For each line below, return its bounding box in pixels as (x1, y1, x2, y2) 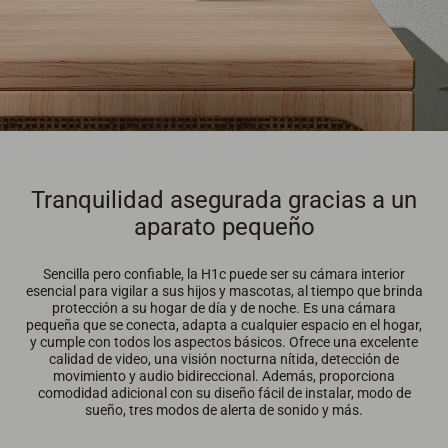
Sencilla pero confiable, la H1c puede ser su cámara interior (43, 266, 405, 283)
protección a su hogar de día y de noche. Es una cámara (52, 300, 396, 317)
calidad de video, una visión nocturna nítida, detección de (49, 351, 399, 368)
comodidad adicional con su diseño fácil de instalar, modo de (37, 385, 411, 402)
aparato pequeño (133, 213, 315, 242)
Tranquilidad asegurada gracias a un (31, 186, 417, 215)
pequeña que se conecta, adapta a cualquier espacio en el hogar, (26, 317, 422, 334)
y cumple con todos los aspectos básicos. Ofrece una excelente (30, 334, 418, 351)
